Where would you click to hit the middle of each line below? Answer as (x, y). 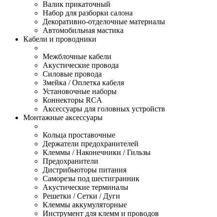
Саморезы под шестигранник (91, 178)
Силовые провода (72, 74)
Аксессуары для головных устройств (104, 108)
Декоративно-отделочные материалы (104, 21)
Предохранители (70, 161)
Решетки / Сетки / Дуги (81, 196)
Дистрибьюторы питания (85, 170)
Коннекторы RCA (72, 100)
